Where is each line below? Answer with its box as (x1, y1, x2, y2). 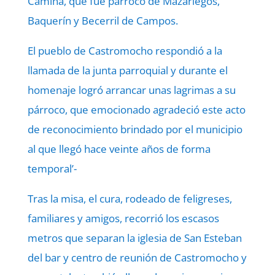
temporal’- (27, 161, 77, 176)
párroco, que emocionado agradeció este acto (27, 103, 246, 117)
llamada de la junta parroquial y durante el (27, 63, 228, 77)
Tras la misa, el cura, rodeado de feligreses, (27, 192, 232, 206)
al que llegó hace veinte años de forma (27, 142, 211, 156)
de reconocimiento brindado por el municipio (27, 122, 242, 136)
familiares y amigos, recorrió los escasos (27, 211, 219, 225)
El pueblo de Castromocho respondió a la (27, 44, 222, 58)
